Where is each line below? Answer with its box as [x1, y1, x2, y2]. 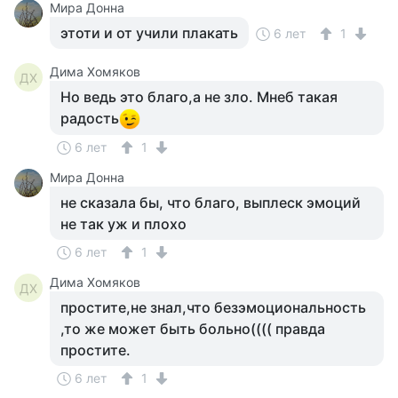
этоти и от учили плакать [60, 24, 238, 42]
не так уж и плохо [60, 215, 187, 233]
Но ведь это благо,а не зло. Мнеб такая [60, 88, 338, 106]
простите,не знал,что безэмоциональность [60, 298, 366, 316]
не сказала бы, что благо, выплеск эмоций [60, 194, 361, 211]
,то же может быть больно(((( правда [60, 320, 325, 338]
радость [60, 109, 119, 127]
